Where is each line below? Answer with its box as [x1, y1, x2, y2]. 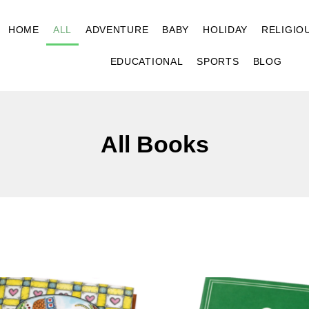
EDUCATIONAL [110, 56, 183, 67]
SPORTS [197, 56, 239, 67]
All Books [100, 131, 209, 157]
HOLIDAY [203, 24, 248, 35]
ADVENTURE [85, 24, 149, 35]
